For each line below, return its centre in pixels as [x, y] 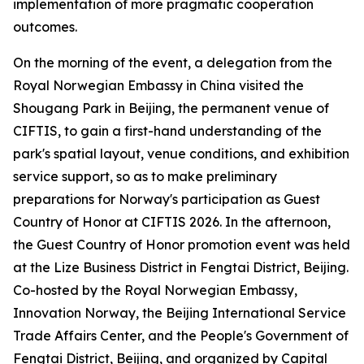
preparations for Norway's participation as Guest [167, 199]
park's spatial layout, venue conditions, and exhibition [181, 154]
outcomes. [45, 27]
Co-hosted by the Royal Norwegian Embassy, [155, 290]
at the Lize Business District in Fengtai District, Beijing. [181, 267]
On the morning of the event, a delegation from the [173, 63]
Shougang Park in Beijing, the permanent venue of [171, 108]
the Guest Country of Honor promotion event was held [182, 245]
